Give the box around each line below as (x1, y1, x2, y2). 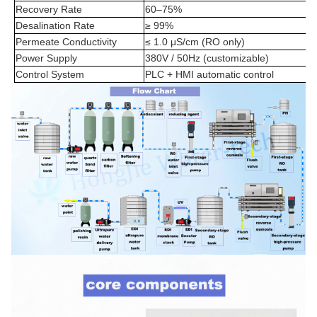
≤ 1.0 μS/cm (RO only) (144, 36, 245, 47)
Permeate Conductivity (15, 36, 117, 47)
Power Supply (15, 52, 77, 64)
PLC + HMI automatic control (144, 69, 274, 80)
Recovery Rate (15, 4, 82, 15)
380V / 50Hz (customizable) (144, 52, 269, 64)
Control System (15, 69, 84, 80)
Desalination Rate (15, 20, 95, 31)
